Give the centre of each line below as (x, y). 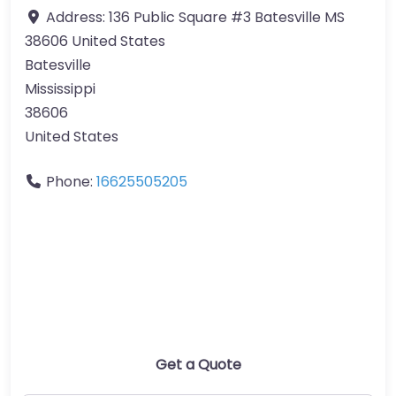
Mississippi (60, 88)
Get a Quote (198, 364)
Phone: (71, 181)
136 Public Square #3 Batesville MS (227, 17)
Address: (77, 17)
